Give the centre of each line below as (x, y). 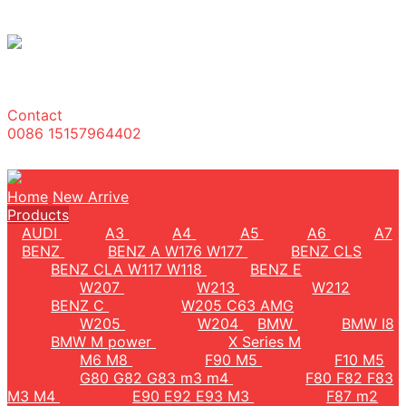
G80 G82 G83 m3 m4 (157, 378)
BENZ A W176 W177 (178, 251)
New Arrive (91, 197)
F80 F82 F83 (350, 378)
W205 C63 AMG (238, 305)
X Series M (265, 342)
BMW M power (104, 342)
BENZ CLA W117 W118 (129, 269)
